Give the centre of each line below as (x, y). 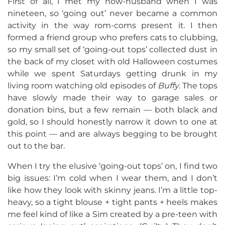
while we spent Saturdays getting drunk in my (113, 74)
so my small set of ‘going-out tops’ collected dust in (113, 50)
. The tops (198, 86)
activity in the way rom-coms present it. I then (113, 26)
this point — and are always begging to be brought (113, 134)
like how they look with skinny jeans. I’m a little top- (113, 190)
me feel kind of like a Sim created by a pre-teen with (113, 214)
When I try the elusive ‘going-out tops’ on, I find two (113, 166)
